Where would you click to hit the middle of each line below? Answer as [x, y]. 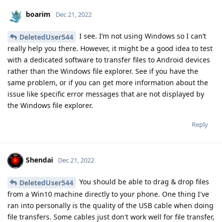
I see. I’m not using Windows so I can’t [142, 36]
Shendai [39, 160]
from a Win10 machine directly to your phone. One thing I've [108, 194]
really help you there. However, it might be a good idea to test [110, 49]
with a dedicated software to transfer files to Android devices [109, 60]
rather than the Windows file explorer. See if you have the [103, 71]
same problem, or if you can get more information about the [108, 83]
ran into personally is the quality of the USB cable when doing [111, 205]
